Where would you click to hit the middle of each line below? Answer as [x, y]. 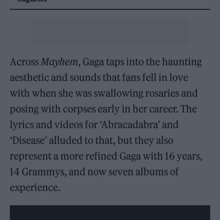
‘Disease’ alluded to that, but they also [92, 140]
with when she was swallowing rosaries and [104, 93]
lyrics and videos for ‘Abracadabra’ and [95, 124]
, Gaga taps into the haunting [140, 62]
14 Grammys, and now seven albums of [95, 172]
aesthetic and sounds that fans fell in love [99, 77]
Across [26, 62]
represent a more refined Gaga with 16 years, [106, 156]
